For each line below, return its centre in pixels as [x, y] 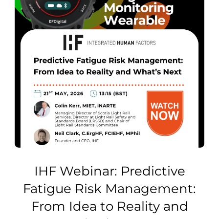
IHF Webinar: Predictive [109, 171]
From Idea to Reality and [109, 206]
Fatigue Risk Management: [109, 189]
